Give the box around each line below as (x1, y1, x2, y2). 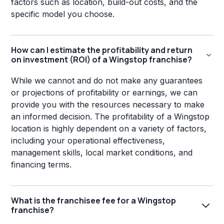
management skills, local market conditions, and (11, 147, 193, 158)
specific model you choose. (11, 9, 115, 19)
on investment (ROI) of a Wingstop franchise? (11, 54, 192, 65)
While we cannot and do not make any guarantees (11, 75, 203, 86)
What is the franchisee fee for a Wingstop (11, 195, 176, 206)
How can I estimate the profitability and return (11, 44, 193, 56)
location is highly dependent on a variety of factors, (11, 123, 207, 134)
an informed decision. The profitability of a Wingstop (11, 111, 210, 122)
